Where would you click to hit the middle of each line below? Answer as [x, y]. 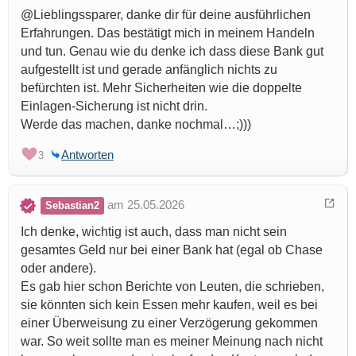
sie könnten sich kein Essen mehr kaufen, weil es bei [169, 304]
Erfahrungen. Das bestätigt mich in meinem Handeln [168, 33]
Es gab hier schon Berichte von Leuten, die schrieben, [172, 286]
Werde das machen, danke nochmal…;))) [136, 124]
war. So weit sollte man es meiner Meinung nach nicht [172, 341]
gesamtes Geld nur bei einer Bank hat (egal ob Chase [172, 250]
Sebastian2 [72, 205]
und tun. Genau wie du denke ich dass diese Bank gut [172, 51]
